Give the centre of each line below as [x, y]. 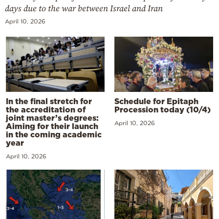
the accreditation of [46, 109]
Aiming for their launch [52, 126]
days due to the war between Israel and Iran [84, 8]
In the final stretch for [49, 101]
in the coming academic [54, 134]
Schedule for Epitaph [156, 101]
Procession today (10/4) [163, 110]
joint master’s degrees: [52, 118]
